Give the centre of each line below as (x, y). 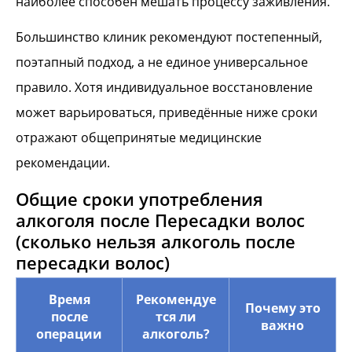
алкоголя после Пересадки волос (160, 221)
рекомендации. (63, 162)
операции (69, 334)
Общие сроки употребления (139, 200)
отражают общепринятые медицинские (139, 137)
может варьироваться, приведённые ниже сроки (167, 112)
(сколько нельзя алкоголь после (156, 242)
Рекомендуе (176, 300)
